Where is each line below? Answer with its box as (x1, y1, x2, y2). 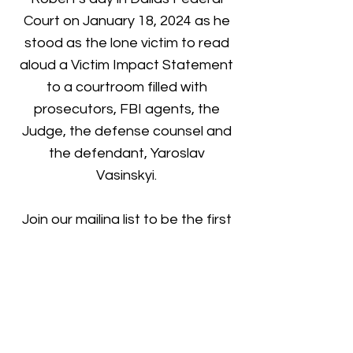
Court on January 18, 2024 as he (23, 13, 230, 28)
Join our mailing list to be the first (21, 212, 232, 227)
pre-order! (94, 256, 159, 271)
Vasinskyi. (96, 168, 157, 183)
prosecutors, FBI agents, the (33, 102, 220, 117)
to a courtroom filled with (46, 80, 207, 95)
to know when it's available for (29, 234, 224, 249)
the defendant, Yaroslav (48, 146, 205, 161)
